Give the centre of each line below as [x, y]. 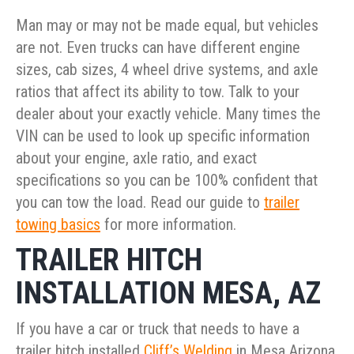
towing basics [58, 225]
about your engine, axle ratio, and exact [136, 158]
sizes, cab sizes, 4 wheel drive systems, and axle [167, 70]
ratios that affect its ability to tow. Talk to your [158, 92]
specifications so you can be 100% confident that [167, 181]
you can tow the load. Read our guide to [140, 203]
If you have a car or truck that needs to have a [158, 329]
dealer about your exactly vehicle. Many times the [168, 114]
